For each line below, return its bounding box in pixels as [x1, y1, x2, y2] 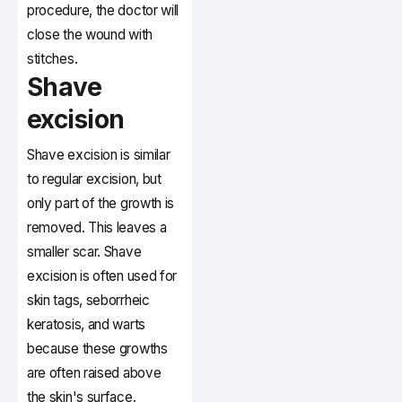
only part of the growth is [27, 195, 175, 213]
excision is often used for [27, 267, 178, 285]
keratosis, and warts [27, 316, 145, 334]
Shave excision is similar [27, 146, 170, 164]
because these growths [27, 340, 168, 358]
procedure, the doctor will [27, 2, 179, 20]
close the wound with [27, 26, 153, 44]
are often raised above [27, 364, 162, 382]
